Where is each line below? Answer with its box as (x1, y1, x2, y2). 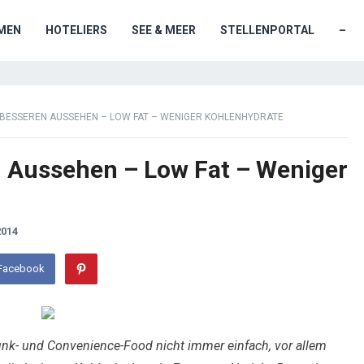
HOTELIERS (45, 24, 107, 37)
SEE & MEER (132, 24, 196, 37)
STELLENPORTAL (220, 24, 314, 37)
